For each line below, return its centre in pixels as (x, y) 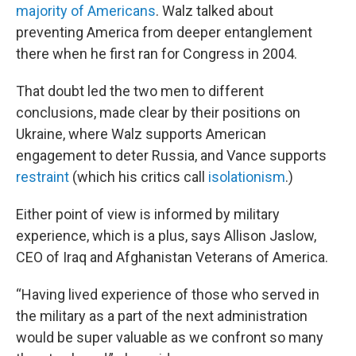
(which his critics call (139, 177)
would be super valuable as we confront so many (170, 337)
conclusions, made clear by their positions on (158, 112)
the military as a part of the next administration (162, 316)
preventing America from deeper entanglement (164, 32)
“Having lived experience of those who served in (168, 294)
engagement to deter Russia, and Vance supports (171, 155)
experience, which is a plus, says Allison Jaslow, (166, 236)
